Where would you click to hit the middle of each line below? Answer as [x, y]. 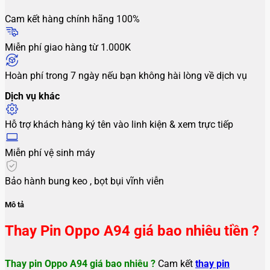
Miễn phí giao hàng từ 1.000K [68, 47]
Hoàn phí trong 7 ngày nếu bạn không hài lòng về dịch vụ [126, 75]
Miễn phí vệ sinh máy [50, 152]
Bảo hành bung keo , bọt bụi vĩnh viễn [84, 181]
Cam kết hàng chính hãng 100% [72, 19]
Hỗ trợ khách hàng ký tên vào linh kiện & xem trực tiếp [119, 124]
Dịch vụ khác [32, 96]
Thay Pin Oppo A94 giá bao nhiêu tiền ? [132, 231]
